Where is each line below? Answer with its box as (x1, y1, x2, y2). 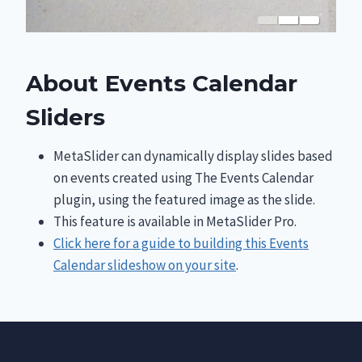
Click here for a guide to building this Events (53, 234, 309, 252)
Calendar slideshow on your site (53, 256, 236, 274)
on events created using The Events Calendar (53, 169, 314, 187)
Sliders (26, 103, 105, 131)
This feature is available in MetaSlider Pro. (53, 213, 297, 230)
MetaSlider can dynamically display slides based (53, 147, 333, 165)
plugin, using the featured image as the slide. (53, 191, 315, 208)
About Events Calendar (26, 69, 297, 97)
